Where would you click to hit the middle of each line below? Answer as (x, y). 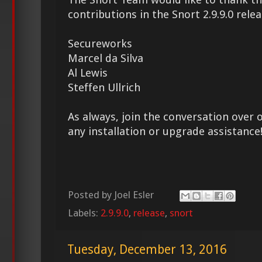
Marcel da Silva (106, 58)
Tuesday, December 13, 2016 (147, 250)
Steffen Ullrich (104, 87)
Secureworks (100, 43)
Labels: (84, 213)
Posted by (91, 195)
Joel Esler (134, 195)
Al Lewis (88, 73)
